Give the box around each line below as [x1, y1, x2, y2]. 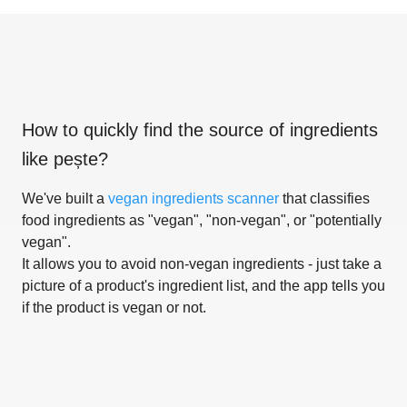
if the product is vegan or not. [22, 299, 206, 315]
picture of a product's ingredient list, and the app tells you [22, 277, 385, 293]
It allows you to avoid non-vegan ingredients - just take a [22, 255, 382, 272]
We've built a [22, 190, 108, 206]
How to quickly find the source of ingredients [22, 119, 378, 140]
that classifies [279, 190, 370, 206]
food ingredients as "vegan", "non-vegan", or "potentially [22, 212, 382, 228]
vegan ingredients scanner [108, 190, 279, 206]
